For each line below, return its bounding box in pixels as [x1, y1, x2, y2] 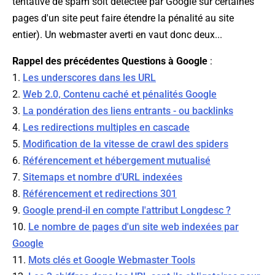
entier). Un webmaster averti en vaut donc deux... [12, 29, 222, 41]
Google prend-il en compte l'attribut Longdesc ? [23, 204, 231, 217]
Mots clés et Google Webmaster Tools [28, 254, 195, 266]
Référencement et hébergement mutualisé [23, 155, 211, 167]
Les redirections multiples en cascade [23, 122, 190, 134]
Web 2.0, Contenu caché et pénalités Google [23, 88, 217, 101]
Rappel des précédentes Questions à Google [12, 55, 207, 68]
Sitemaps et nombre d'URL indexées [23, 171, 182, 184]
